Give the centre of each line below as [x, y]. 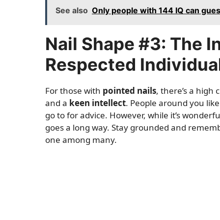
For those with [74, 90]
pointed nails [129, 90]
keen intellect [97, 103]
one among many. [81, 139]
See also [72, 10]
